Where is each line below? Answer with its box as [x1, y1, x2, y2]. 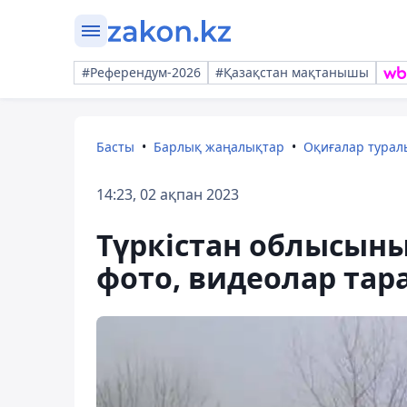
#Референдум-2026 [82, 64, 201, 81]
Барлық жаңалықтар [154, 138, 284, 155]
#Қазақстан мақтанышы [215, 64, 369, 81]
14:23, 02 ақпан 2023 [96, 184, 239, 204]
